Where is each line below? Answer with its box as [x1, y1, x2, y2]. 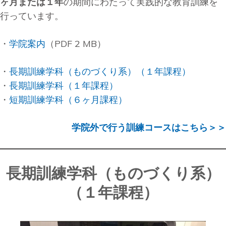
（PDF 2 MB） [45, 38, 106, 50]
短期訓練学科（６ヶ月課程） [9, 94, 127, 106]
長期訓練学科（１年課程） [9, 80, 118, 92]
